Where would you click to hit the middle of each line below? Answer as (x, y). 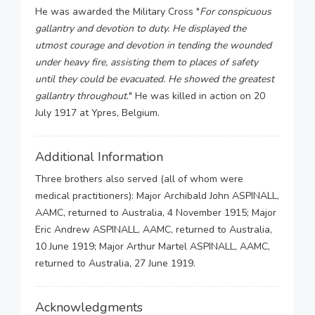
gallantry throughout (81, 96)
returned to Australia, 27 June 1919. (115, 263)
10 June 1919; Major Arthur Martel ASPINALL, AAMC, (153, 246)
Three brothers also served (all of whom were (139, 179)
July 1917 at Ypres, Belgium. (99, 113)
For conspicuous (236, 12)
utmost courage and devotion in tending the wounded (153, 45)
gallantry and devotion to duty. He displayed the (141, 28)
